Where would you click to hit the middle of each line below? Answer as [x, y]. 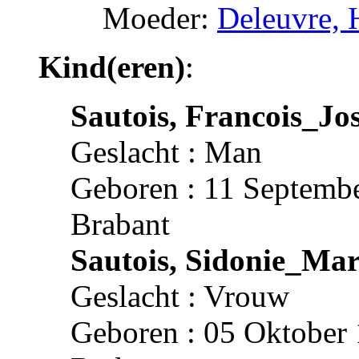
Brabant [120, 224]
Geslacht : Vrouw [180, 296]
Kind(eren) [112, 67]
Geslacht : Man [166, 151]
